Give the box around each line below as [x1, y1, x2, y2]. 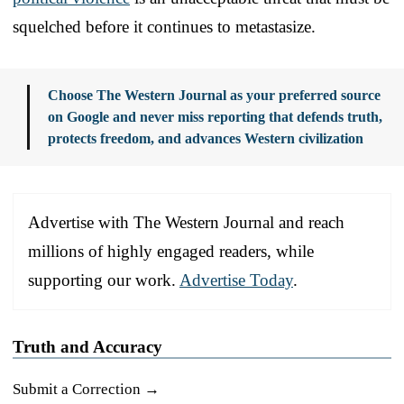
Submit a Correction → [13, 380, 160, 398]
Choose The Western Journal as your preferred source [48, 87, 381, 103]
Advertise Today [179, 270, 293, 289]
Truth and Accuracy [13, 336, 162, 356]
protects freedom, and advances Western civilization [48, 130, 363, 146]
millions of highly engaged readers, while [28, 241, 314, 261]
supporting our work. [28, 270, 179, 289]
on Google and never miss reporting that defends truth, [48, 108, 382, 124]
